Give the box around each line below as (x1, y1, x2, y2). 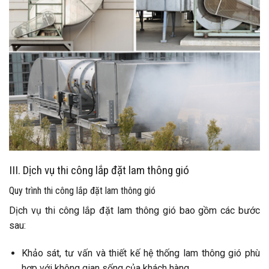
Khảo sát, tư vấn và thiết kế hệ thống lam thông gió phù (21, 247, 260, 259)
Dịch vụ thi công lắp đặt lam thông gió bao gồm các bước (9, 205, 260, 217)
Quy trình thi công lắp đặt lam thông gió (9, 185, 156, 197)
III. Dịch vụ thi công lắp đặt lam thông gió (9, 163, 189, 177)
